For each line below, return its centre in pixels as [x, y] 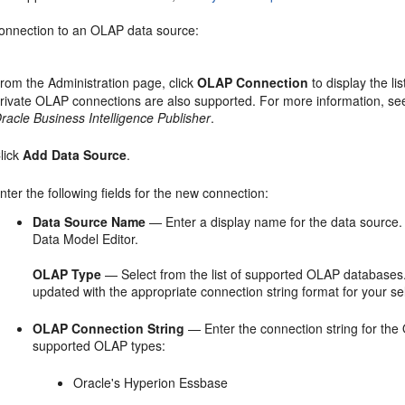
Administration [89, 82]
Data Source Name [89, 221]
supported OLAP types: [99, 345]
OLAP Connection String [109, 328]
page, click [164, 82]
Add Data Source [75, 155]
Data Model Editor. [86, 239]
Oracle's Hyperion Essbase [151, 382]
